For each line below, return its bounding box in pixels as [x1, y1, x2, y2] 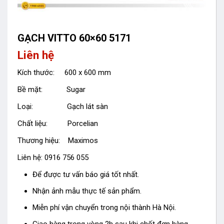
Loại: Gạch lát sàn [17, 102, 108, 111]
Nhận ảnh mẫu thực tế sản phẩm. [32, 186, 141, 196]
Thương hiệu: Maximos [17, 136, 98, 145]
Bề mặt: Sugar [17, 85, 85, 94]
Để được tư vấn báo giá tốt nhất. [32, 170, 139, 179]
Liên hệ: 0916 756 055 [17, 153, 88, 162]
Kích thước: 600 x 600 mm [17, 68, 111, 77]
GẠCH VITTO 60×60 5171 [17, 31, 131, 44]
